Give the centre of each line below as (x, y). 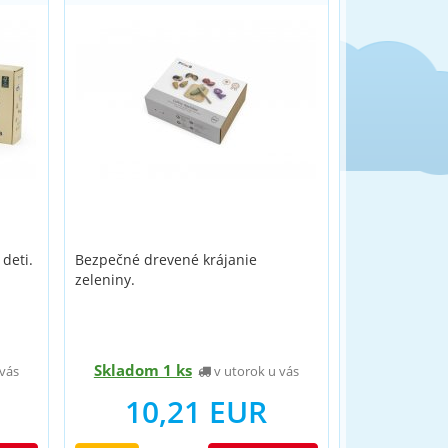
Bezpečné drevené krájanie (165, 259)
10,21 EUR (196, 411)
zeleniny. (104, 279)
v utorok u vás (254, 371)
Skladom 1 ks (142, 370)
